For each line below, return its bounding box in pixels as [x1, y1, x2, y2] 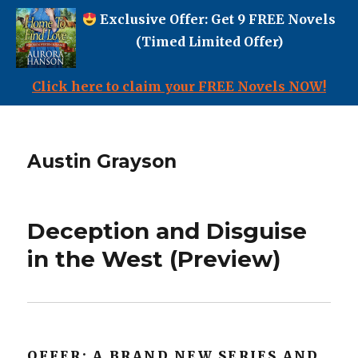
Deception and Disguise [27, 217, 308, 245]
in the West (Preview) [27, 245, 281, 272]
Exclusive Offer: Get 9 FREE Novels [97, 11, 336, 27]
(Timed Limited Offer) [135, 34, 283, 50]
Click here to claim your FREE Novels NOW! [32, 78, 326, 94]
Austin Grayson [27, 150, 177, 173]
